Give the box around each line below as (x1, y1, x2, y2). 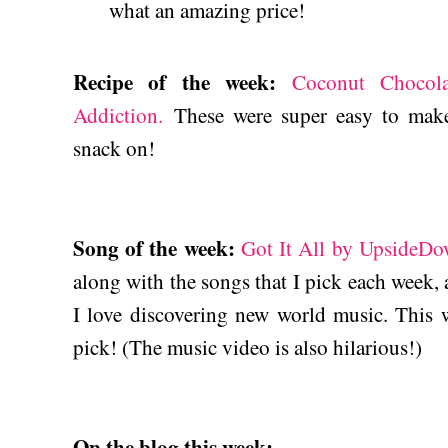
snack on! (73, 133, 155, 162)
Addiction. (73, 100, 163, 129)
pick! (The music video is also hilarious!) (73, 332, 422, 361)
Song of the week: (73, 231, 241, 263)
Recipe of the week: (73, 65, 292, 97)
